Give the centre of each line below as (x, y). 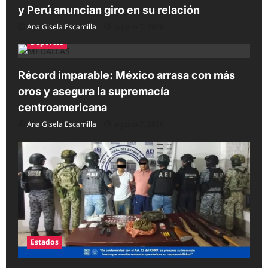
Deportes (47, 42)
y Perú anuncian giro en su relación (109, 10)
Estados (45, 242)
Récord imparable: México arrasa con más (127, 75)
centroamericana (63, 108)
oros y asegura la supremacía (94, 92)
